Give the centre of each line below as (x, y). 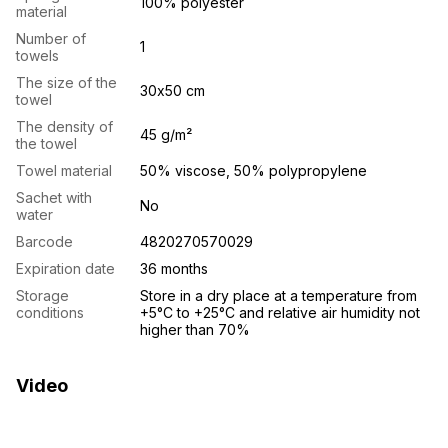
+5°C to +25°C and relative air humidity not (280, 313)
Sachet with (54, 198)
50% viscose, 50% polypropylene (253, 171)
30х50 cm (172, 91)
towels (37, 56)
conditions (50, 313)
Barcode (44, 242)
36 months (174, 269)
